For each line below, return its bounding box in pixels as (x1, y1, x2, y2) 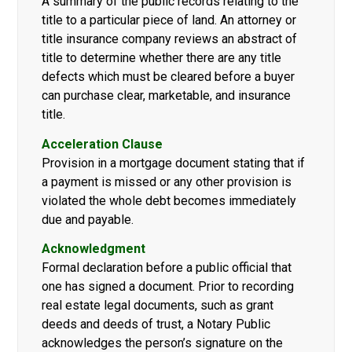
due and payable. (42, 211, 134, 227)
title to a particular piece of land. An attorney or (42, 13, 297, 28)
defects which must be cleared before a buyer (42, 69, 295, 85)
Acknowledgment (42, 241, 146, 257)
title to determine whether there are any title (42, 50, 282, 66)
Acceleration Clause (42, 136, 163, 152)
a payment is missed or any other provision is (42, 174, 292, 189)
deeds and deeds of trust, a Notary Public (42, 317, 271, 332)
